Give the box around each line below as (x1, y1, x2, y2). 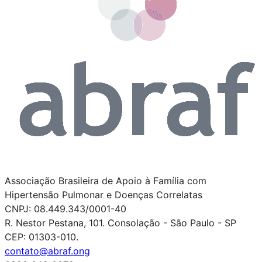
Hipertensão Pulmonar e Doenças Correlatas (5, 188, 202, 201)
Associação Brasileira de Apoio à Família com (5, 174, 206, 187)
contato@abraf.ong (5, 244, 90, 257)
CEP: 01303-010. (5, 230, 78, 243)
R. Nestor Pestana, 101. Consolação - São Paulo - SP (5, 216, 236, 229)
